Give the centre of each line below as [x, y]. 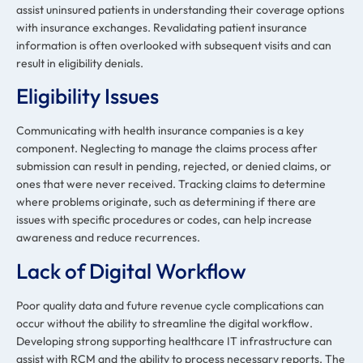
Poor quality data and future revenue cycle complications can [170, 305]
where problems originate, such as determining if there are [166, 202]
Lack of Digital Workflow [131, 271]
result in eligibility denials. [80, 63]
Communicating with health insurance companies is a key [160, 131]
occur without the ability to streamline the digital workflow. [164, 323]
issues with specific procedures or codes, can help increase [164, 220]
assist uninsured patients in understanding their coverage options [180, 9]
